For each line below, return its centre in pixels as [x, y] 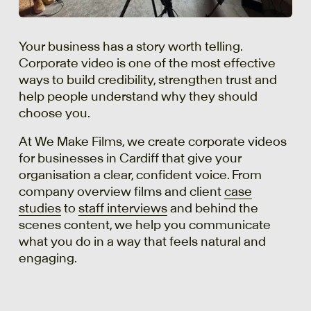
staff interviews [123, 209]
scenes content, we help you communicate [144, 225]
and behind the [212, 209]
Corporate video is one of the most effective [147, 63]
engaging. [48, 259]
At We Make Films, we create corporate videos [152, 142]
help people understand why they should [138, 96]
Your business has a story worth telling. [130, 46]
